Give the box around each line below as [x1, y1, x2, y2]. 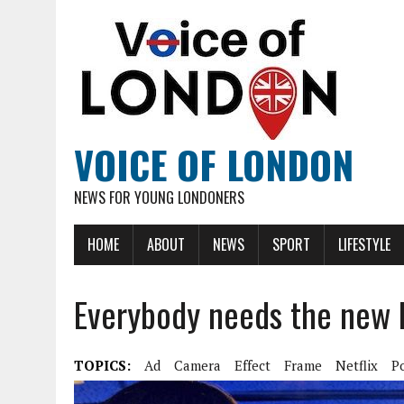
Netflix [335, 356, 378, 374]
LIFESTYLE [338, 234, 390, 255]
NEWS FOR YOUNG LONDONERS [74, 187, 244, 208]
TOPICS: [74, 356, 131, 374]
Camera [174, 356, 221, 374]
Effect [234, 356, 271, 374]
